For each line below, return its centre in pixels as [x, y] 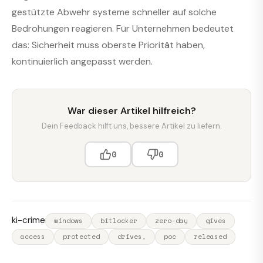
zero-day [171, 220]
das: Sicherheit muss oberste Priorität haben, [108, 45]
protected [81, 236]
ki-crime [28, 220]
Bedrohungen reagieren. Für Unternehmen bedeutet [123, 28]
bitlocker [119, 220]
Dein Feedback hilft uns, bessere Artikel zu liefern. [131, 126]
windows [68, 220]
